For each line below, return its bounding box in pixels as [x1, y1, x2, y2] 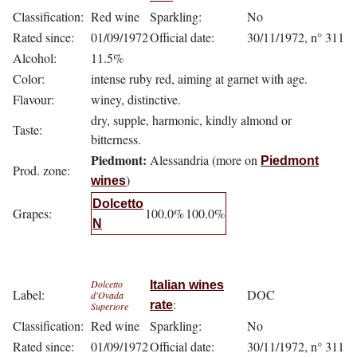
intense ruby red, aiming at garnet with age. [91, 70, 308, 87]
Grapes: [13, 205, 52, 222]
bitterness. [91, 131, 141, 147]
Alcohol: [13, 49, 57, 66]
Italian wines [150, 278, 224, 292]
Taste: [13, 121, 42, 138]
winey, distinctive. [91, 91, 181, 108]
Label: [13, 286, 45, 303]
